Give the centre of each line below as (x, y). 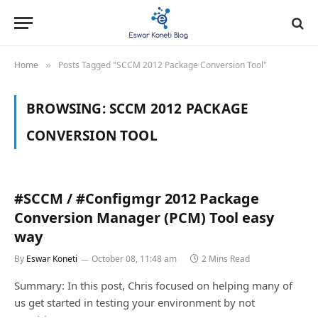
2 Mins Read (226, 259)
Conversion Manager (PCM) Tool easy (144, 218)
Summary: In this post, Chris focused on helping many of (153, 285)
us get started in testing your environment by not (135, 302)
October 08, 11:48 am (134, 259)
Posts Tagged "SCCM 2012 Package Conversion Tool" (163, 65)
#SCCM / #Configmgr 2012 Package (137, 198)
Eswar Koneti (52, 259)
